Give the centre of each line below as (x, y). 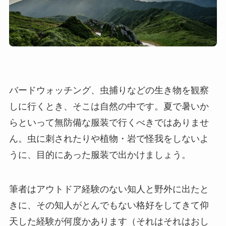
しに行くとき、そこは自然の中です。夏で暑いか (109, 107)
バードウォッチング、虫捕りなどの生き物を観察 (109, 91)
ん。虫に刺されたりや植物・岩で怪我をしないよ (109, 139)
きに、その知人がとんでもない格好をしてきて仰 (109, 206)
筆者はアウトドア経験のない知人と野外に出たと (109, 189)
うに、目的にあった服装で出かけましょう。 (100, 155)
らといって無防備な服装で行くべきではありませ (109, 123)
